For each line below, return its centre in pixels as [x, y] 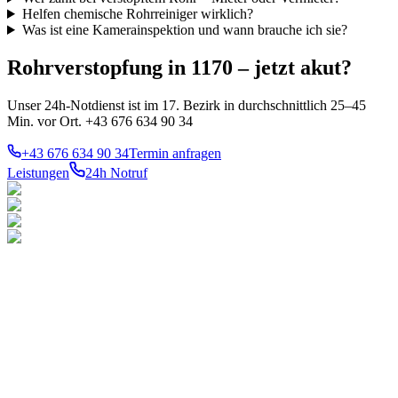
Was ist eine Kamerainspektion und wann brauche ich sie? [184, 30]
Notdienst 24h [237, 366]
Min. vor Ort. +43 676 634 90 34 [100, 121]
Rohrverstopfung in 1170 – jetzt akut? [179, 67]
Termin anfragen [175, 153]
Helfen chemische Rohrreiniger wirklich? [137, 14]
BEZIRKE [359, 350]
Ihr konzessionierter [55, 378]
